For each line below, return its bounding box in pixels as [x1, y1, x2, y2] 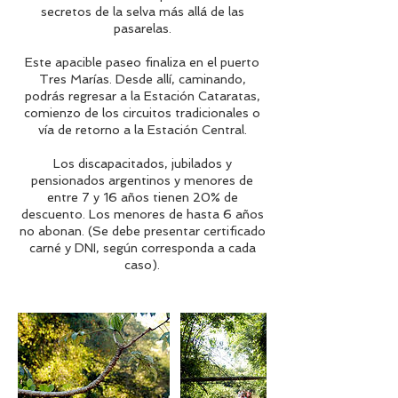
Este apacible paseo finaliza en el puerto [25, 55, 259, 69]
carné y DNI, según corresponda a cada [28, 241, 256, 255]
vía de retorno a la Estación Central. [37, 123, 247, 137]
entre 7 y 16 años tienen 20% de [46, 190, 238, 204]
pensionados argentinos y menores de [31, 173, 253, 187]
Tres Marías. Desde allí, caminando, [38, 72, 246, 86]
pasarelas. [113, 21, 171, 36]
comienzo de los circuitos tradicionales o [24, 106, 260, 120]
